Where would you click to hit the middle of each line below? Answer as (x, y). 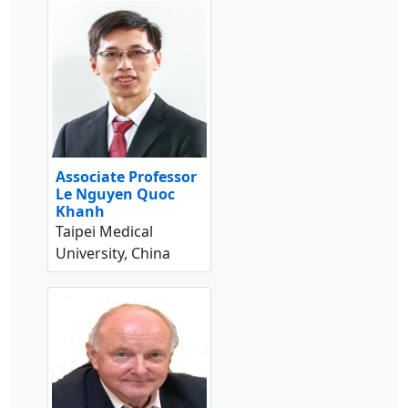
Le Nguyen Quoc (115, 194)
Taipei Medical (104, 232)
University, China (113, 254)
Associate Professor (126, 177)
